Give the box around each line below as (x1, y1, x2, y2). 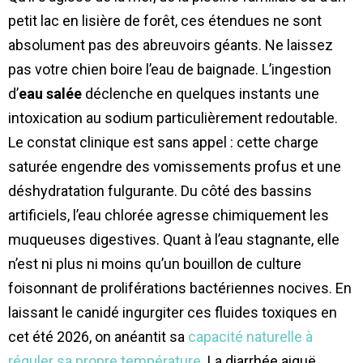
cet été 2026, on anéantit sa (8, 327, 188, 345)
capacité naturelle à (188, 327, 313, 345)
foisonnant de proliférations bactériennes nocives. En (8, 279, 352, 297)
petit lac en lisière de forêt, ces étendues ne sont (8, 11, 322, 29)
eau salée (19, 84, 82, 102)
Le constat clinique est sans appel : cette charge (8, 133, 318, 151)
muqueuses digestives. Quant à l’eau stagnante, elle (8, 230, 340, 248)
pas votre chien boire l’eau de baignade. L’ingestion (8, 60, 331, 78)
